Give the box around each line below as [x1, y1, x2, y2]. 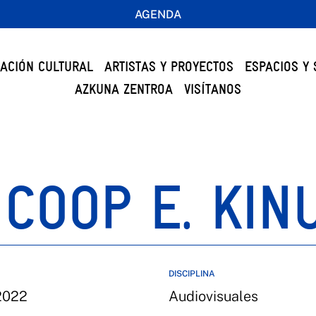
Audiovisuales [169, 288, 258, 305]
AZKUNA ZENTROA [74, 81, 173, 97]
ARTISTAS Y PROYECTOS [104, 59, 233, 75]
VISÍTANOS [183, 81, 241, 97]
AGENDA [135, 8, 181, 21]
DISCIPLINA [169, 269, 215, 279]
